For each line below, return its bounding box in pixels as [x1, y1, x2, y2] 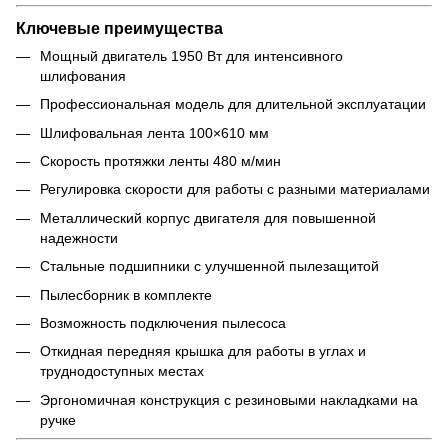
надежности [40, 229, 118, 246]
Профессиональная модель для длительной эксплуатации [40, 96, 426, 113]
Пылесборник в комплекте [40, 286, 212, 303]
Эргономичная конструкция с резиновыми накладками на [40, 391, 418, 408]
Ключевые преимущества [16, 18, 223, 37]
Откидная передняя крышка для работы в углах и [40, 343, 366, 360]
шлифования [40, 67, 126, 84]
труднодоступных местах [40, 363, 204, 380]
